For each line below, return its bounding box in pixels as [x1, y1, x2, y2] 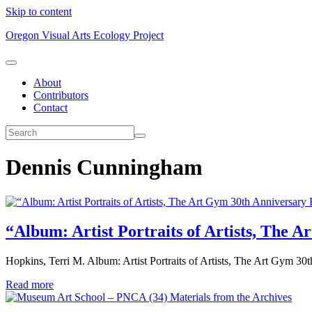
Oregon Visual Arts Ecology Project [6, 29, 164, 41]
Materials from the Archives [170, 290, 292, 303]
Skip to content [6, 6, 72, 17]
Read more [6, 278, 54, 290]
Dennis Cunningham [6, 155, 203, 180]
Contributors [33, 89, 88, 101]
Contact [33, 102, 68, 114]
